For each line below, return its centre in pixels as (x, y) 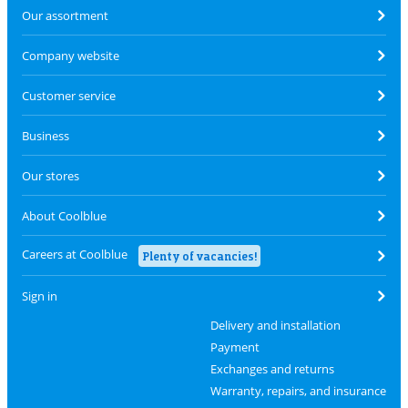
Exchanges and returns (272, 369)
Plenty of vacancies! (199, 255)
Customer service (69, 95)
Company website (71, 55)
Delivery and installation (275, 325)
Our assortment (65, 15)
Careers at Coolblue (75, 254)
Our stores (51, 175)
